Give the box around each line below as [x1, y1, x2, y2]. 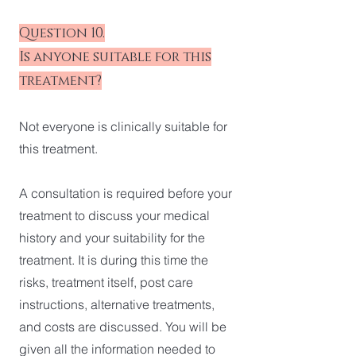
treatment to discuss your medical [19, 207, 210, 223]
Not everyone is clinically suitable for [19, 118, 227, 134]
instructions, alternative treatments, [19, 296, 215, 312]
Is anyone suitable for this [19, 48, 211, 66]
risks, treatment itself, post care [19, 274, 193, 290]
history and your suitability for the [19, 230, 205, 246]
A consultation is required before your [19, 185, 232, 201]
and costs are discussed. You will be [19, 319, 226, 335]
